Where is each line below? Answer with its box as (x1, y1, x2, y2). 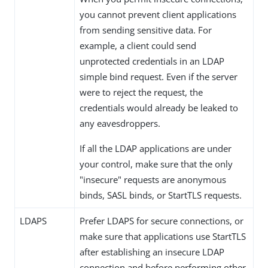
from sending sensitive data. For (80, 24, 212, 36)
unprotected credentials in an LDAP (80, 55, 224, 68)
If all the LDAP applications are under (80, 142, 232, 155)
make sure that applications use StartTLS (80, 230, 246, 243)
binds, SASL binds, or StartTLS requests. (80, 189, 242, 202)
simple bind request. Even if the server (80, 71, 237, 83)
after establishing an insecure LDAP (80, 246, 224, 258)
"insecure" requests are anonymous (80, 173, 226, 186)
